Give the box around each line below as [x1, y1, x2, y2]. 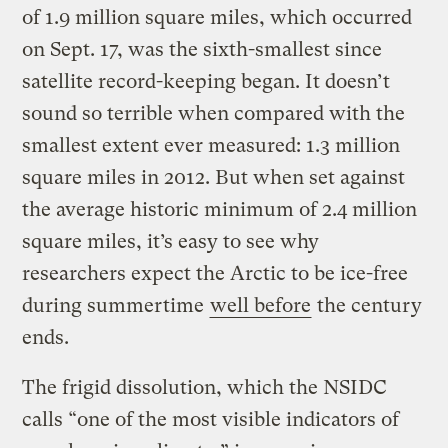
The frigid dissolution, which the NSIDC [22, 376, 388, 400]
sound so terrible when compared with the [22, 102, 406, 126]
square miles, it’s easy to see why [22, 230, 320, 254]
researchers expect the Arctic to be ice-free [22, 262, 409, 286]
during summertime [22, 294, 210, 318]
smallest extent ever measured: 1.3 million [22, 134, 401, 158]
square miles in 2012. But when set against [22, 166, 406, 190]
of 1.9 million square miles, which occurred [22, 6, 413, 30]
